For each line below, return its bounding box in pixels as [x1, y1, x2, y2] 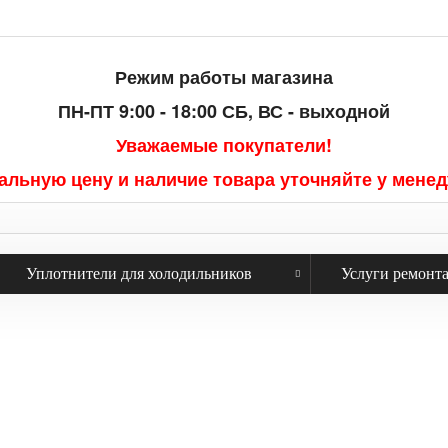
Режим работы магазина [115, 64, 333, 90]
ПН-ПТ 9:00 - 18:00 [58, 98, 222, 124]
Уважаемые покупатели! [116, 132, 332, 158]
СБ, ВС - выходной [222, 98, 390, 124]
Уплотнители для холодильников [25, 265, 252, 282]
